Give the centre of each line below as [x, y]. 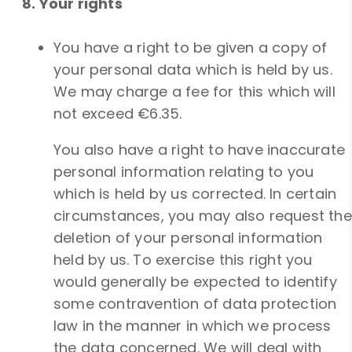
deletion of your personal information [188, 238]
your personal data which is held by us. [193, 70]
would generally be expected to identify [195, 282]
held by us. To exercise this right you [183, 260]
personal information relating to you [184, 172]
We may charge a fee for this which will [194, 92]
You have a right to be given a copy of [191, 48]
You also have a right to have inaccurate [200, 150]
